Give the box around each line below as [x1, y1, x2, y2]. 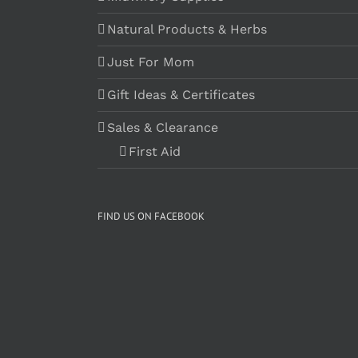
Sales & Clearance [107, 120, 218, 135]
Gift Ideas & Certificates [107, 87, 255, 102]
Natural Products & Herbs [107, 22, 267, 37]
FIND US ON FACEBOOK [97, 209, 205, 223]
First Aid [129, 144, 181, 159]
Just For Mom [107, 54, 194, 70]
